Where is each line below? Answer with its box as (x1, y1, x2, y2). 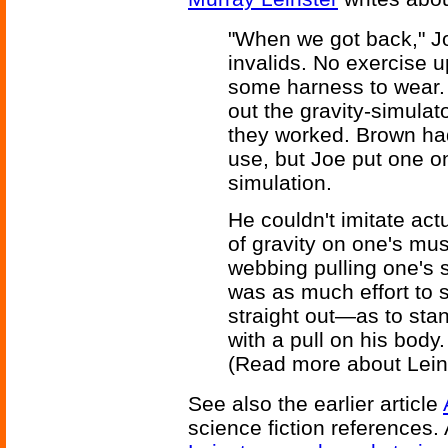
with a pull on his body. (228, 327, 445, 351)
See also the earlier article (188, 391, 443, 415)
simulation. (228, 170, 332, 194)
